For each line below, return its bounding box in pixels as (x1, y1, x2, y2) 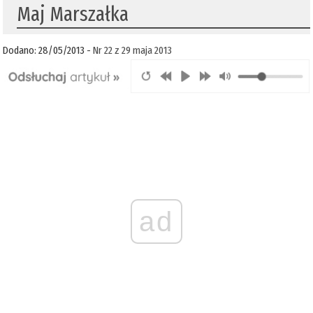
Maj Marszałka (17, 1, 129, 27)
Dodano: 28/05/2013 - (3, 44, 94, 57)
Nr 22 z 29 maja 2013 (93, 44, 173, 57)
